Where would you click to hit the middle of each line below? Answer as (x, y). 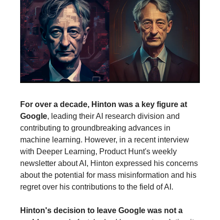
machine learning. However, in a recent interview (105, 139)
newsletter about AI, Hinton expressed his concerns (109, 163)
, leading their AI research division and (113, 116)
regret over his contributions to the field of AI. (97, 187)
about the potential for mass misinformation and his (108, 175)
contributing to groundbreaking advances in (95, 128)
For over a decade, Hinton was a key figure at (104, 104)
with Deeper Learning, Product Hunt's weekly (98, 151)
